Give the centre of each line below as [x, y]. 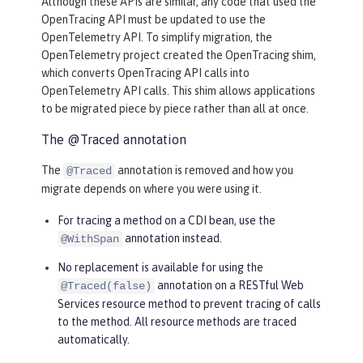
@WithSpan [90, 239]
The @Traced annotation [114, 140]
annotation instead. [172, 239]
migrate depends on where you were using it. [152, 189]
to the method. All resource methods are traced [177, 322]
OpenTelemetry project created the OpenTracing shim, [179, 56]
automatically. [94, 340]
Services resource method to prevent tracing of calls [189, 304]
